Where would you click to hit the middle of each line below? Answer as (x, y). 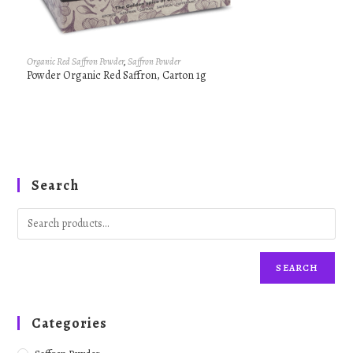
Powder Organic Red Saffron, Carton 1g (116, 76)
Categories (70, 323)
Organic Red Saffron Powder (75, 62)
